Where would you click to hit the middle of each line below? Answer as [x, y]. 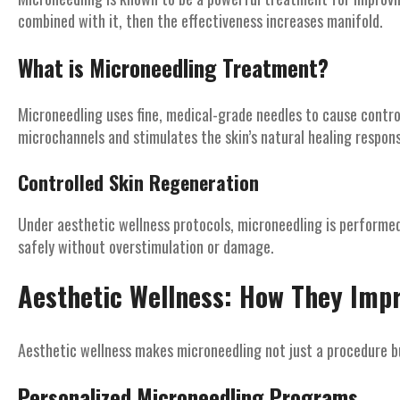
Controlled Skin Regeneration [138, 182]
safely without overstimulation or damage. [146, 246]
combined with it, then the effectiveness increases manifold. [200, 21]
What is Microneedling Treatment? [173, 67]
